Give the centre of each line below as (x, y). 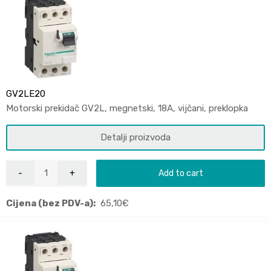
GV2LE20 (26, 93)
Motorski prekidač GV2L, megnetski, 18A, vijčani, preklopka (127, 108)
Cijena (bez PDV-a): (51, 203)
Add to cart (181, 173)
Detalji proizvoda (135, 137)
